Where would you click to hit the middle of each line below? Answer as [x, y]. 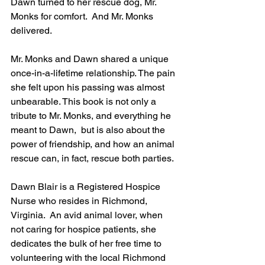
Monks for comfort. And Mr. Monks [83, 16]
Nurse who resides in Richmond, [80, 201]
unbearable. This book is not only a [85, 101]
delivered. [32, 30]
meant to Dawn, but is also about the [89, 130]
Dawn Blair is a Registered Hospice [87, 186]
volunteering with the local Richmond [89, 257]
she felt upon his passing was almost [89, 87]
